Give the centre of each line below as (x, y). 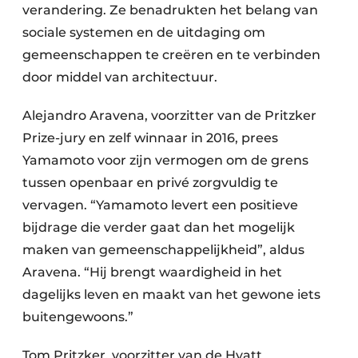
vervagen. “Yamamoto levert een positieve (160, 205)
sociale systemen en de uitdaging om (144, 33)
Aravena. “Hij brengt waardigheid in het (152, 272)
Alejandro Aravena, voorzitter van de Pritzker (169, 116)
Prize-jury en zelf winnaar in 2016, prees (150, 138)
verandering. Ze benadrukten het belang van (170, 10)
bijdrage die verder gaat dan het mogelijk (159, 228)
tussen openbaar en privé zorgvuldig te (150, 183)
